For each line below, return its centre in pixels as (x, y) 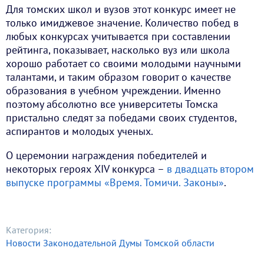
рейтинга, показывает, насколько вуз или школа (118, 50)
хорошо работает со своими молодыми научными (123, 64)
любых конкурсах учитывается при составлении (118, 37)
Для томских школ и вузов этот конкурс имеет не (121, 9)
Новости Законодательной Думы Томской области (110, 243)
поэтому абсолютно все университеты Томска (112, 104)
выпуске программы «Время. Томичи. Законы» (115, 183)
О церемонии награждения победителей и (106, 156)
